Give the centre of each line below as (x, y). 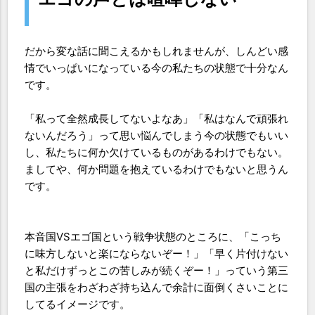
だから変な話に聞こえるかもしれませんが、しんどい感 (157, 51)
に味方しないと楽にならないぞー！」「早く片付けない (157, 253)
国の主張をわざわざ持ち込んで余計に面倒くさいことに (157, 287)
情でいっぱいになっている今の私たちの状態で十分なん (157, 68)
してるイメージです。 (78, 304)
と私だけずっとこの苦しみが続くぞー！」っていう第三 (157, 270)
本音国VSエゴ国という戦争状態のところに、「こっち (153, 237)
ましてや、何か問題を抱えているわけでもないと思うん (157, 169)
